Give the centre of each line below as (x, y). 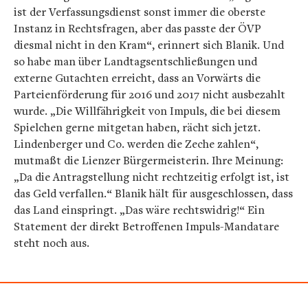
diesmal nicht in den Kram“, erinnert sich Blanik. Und (149, 45)
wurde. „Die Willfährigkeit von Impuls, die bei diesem (147, 111)
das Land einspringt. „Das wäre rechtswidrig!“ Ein (139, 210)
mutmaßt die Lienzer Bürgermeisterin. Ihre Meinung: (148, 160)
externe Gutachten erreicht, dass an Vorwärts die (137, 78)
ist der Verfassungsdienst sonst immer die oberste (140, 12)
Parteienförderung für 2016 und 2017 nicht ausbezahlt (150, 94)
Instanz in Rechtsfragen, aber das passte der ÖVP (137, 28)
